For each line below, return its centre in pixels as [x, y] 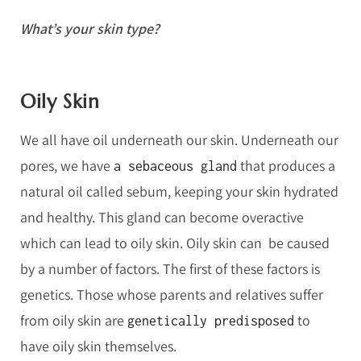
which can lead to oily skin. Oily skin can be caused [175, 243]
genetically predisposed [211, 321]
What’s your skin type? [90, 29]
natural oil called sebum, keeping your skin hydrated [179, 192]
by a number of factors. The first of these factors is [170, 269]
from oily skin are [74, 321]
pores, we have [67, 166]
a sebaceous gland [175, 166]
